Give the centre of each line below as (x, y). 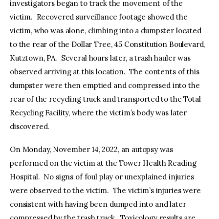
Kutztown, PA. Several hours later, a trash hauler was (100, 58)
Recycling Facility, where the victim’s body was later (99, 112)
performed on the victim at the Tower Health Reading (103, 163)
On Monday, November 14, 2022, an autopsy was (91, 150)
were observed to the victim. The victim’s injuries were (105, 191)
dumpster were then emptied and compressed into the (105, 85)
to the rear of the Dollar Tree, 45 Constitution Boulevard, (108, 44)
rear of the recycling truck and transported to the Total (105, 99)
